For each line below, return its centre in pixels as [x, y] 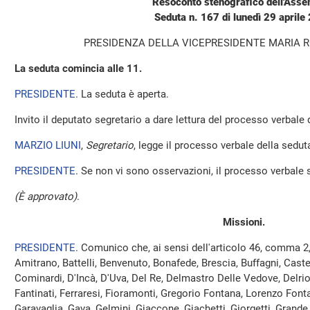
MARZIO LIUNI [48, 145]
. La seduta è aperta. [122, 94]
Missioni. [244, 222]
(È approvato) [46, 197]
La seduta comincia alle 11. [78, 69]
